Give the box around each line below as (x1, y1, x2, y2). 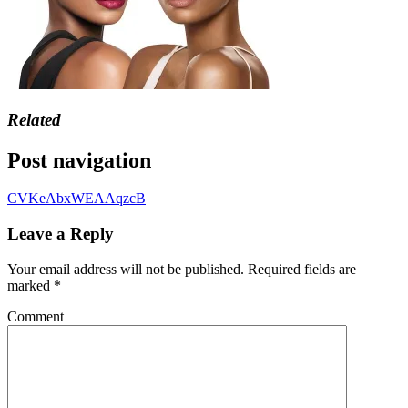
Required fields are (244, 260, 356, 277)
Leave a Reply (7, 224, 114, 244)
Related (7, 109, 61, 129)
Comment (7, 308, 64, 324)
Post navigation (7, 148, 151, 172)
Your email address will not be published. (7, 260, 244, 277)
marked (7, 277, 54, 293)
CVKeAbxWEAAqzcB (7, 190, 146, 207)
